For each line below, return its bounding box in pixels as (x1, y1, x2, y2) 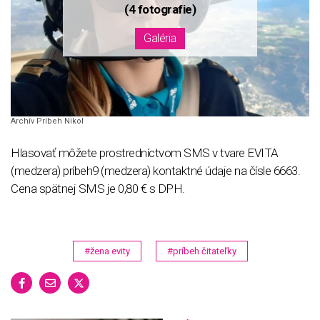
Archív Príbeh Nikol (11, 116, 84, 126)
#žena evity (84, 246, 130, 257)
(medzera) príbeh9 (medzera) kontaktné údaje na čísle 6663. (11, 164, 300, 179)
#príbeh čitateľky (166, 246, 236, 257)
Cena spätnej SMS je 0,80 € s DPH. (11, 181, 185, 196)
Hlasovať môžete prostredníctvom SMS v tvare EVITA (11, 146, 279, 161)
